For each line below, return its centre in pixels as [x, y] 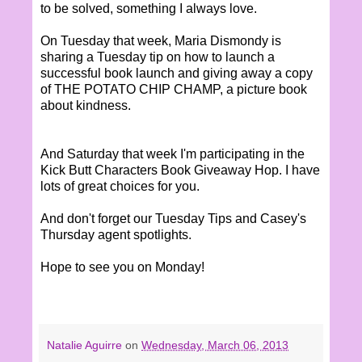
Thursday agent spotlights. [116, 234]
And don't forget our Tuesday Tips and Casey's [173, 218]
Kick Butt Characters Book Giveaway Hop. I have [180, 170]
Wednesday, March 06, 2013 [215, 345]
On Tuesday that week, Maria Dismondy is [161, 40]
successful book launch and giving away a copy [177, 73]
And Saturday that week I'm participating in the [173, 154]
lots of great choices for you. [120, 186]
